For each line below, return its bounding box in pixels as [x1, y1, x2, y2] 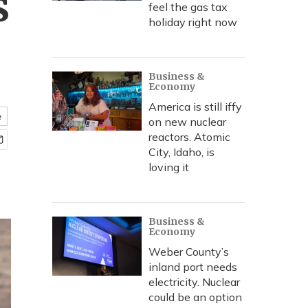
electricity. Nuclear [148, 275, 240, 289]
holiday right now [148, 15, 237, 29]
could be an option [148, 290, 242, 304]
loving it [148, 160, 189, 174]
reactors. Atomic [148, 130, 230, 144]
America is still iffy [148, 100, 242, 113]
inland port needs [148, 260, 237, 274]
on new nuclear [148, 115, 226, 129]
